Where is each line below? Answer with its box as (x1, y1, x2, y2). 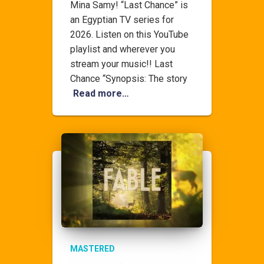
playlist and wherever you (70, 44, 175, 55)
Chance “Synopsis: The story (70, 73, 187, 84)
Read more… (73, 88, 129, 99)
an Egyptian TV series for (70, 14, 174, 25)
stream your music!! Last (70, 58, 173, 70)
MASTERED (70, 244, 115, 253)
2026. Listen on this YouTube (70, 29, 189, 40)
